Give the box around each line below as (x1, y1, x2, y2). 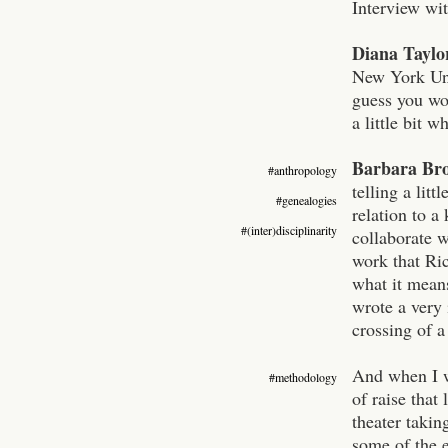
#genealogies (276, 191, 337, 208)
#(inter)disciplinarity (241, 221, 337, 238)
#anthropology (268, 161, 337, 178)
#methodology (269, 368, 337, 385)
